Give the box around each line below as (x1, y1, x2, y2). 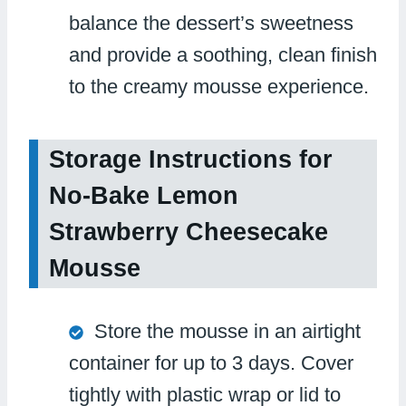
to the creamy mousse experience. (69, 75, 369, 98)
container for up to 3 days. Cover (69, 351, 353, 374)
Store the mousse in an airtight (94, 319, 361, 343)
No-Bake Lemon (49, 181, 238, 209)
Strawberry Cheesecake (49, 217, 328, 246)
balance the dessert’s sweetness (69, 12, 353, 34)
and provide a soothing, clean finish (69, 43, 377, 66)
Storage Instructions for (49, 145, 333, 173)
